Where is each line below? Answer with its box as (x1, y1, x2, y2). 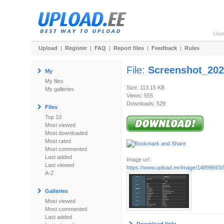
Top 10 (45, 114, 61, 120)
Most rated (45, 138, 71, 144)
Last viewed (45, 162, 74, 168)
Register (65, 45, 87, 51)
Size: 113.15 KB (126, 84, 164, 90)
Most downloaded (45, 130, 87, 136)
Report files (113, 45, 144, 51)
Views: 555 (126, 92, 153, 98)
